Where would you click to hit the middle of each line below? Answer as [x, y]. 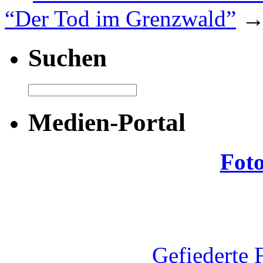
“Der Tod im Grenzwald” [120, 19]
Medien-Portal [107, 122]
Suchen [68, 58]
